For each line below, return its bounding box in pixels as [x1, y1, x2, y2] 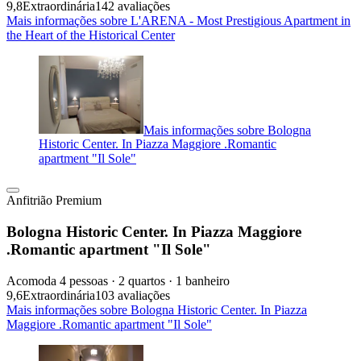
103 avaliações [95, 288, 170, 302]
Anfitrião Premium [6, 193, 102, 208]
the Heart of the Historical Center [6, 27, 175, 42]
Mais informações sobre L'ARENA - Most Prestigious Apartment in [6, 13, 351, 27]
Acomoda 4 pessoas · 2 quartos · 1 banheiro [6, 273, 230, 288]
